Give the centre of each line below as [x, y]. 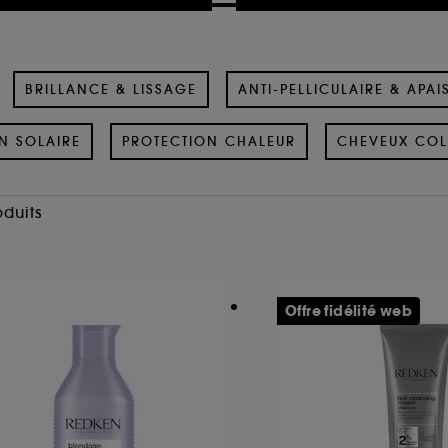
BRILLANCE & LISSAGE [111, 89]
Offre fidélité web [349, 310]
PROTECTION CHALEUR [208, 141]
